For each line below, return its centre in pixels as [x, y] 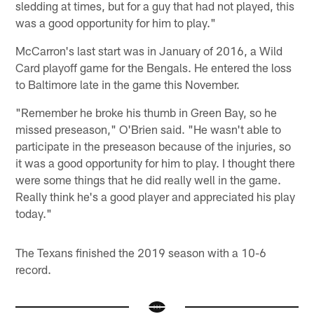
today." [34, 213]
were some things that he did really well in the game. [149, 179]
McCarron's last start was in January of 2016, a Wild [149, 50]
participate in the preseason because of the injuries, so [153, 145]
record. [34, 269]
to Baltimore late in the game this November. [128, 84]
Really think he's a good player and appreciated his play [156, 196]
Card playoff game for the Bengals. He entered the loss [154, 67]
